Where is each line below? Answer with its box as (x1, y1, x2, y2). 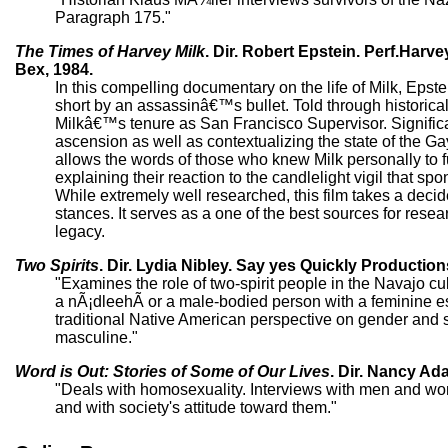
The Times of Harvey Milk (15, 42, 205, 60)
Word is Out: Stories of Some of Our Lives (15, 362, 330, 380)
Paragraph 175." (55, 8, 171, 26)
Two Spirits (15, 256, 99, 274)
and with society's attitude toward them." (55, 398, 337, 416)
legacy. (55, 222, 105, 240)
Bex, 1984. (15, 60, 93, 78)
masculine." (55, 328, 138, 346)
